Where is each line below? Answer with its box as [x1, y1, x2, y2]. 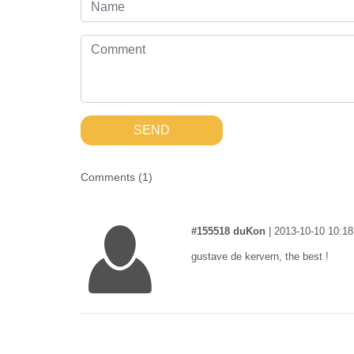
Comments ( [81, 171, 142, 183]
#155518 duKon [191, 225, 265, 237]
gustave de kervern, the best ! [191, 250, 329, 262]
